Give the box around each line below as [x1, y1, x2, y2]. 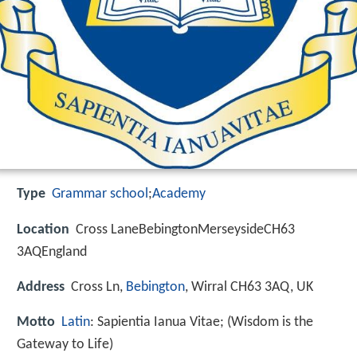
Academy [152, 186, 206, 202]
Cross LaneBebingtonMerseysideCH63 [76, 222, 295, 237]
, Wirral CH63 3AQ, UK [185, 279, 313, 295]
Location [17, 222, 69, 237]
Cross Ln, [71, 279, 126, 295]
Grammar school [52, 186, 148, 202]
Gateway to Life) [17, 336, 113, 352]
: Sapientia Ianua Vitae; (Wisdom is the [90, 314, 313, 330]
